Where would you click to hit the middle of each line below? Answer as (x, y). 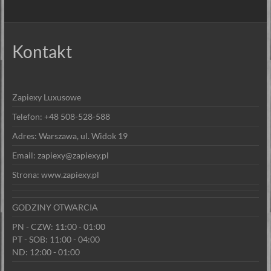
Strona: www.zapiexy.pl (55, 174)
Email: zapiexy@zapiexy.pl (60, 155)
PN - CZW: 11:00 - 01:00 (58, 226)
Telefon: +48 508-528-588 (61, 116)
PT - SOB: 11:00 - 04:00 (56, 239)
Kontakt (42, 51)
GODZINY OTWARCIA (55, 207)
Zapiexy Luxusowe (46, 97)
